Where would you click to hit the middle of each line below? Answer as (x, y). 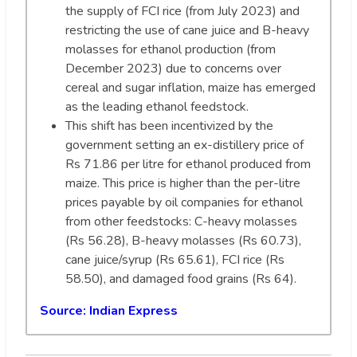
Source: (65, 310)
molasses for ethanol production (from (171, 49)
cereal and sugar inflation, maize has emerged (190, 87)
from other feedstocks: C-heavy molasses (181, 221)
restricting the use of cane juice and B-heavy (187, 30)
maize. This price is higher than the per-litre (183, 183)
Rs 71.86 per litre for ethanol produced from (188, 164)
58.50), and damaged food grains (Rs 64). (181, 279)
